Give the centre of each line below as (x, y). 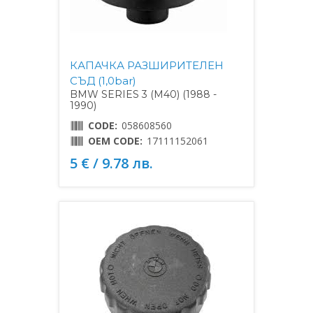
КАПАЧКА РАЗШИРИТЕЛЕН (147, 65)
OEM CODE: (115, 140)
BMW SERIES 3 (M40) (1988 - (143, 94)
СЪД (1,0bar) (103, 80)
